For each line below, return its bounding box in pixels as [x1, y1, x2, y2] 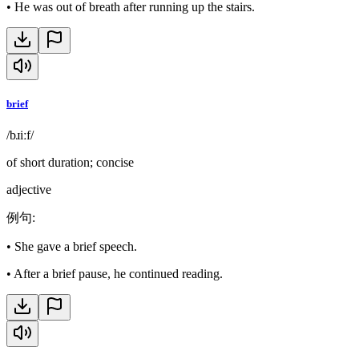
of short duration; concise [6, 155, 134, 170]
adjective [6, 183, 51, 197]
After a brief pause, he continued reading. [14, 267, 223, 281]
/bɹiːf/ [6, 128, 34, 143]
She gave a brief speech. [14, 240, 137, 254]
